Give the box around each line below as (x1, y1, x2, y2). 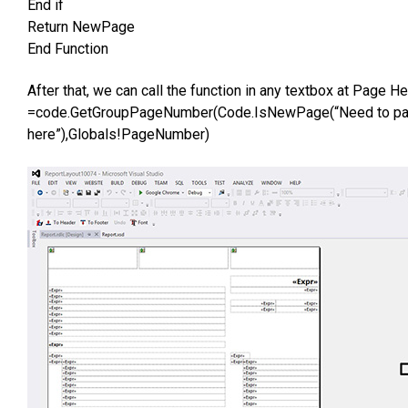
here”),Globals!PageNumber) (27, 126, 209, 144)
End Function (27, 39, 108, 57)
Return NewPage (27, 17, 135, 36)
